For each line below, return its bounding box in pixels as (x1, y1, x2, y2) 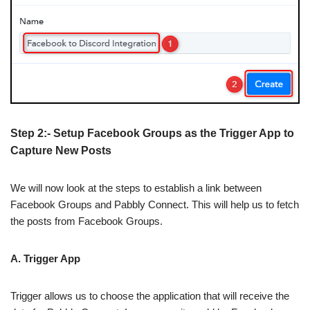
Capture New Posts (10, 144, 111, 156)
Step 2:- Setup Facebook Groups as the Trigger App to (10, 127, 294, 139)
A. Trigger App (10, 252, 80, 264)
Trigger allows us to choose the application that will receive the (10, 289, 289, 302)
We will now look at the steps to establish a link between (10, 181, 262, 194)
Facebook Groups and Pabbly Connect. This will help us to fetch (10, 198, 299, 210)
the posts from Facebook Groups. (10, 215, 163, 227)
